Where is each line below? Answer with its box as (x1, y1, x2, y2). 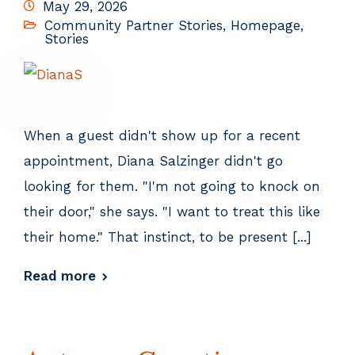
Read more (24, 267, 96, 284)
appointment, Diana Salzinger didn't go (24, 152, 283, 169)
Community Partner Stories (44, 17, 223, 33)
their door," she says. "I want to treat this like (24, 203, 320, 219)
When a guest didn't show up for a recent (24, 127, 300, 143)
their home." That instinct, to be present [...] (24, 228, 311, 245)
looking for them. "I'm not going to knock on (24, 177, 320, 194)
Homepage (231, 17, 300, 33)
